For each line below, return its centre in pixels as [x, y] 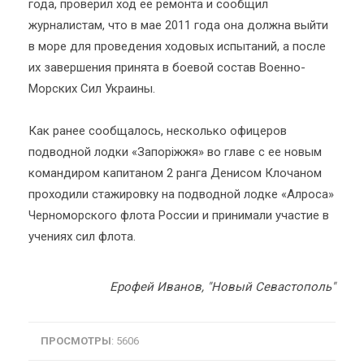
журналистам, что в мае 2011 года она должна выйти [178, 25]
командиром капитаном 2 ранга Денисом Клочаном [175, 173]
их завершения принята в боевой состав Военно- [167, 67]
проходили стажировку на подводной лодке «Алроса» [181, 194]
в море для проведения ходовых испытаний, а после [177, 46]
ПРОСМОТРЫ [76, 341]
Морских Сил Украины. [92, 89]
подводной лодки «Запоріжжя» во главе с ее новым [175, 152]
